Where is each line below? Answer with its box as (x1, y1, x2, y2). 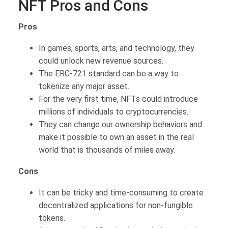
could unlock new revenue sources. (39, 55, 163, 66)
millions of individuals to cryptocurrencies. (39, 106, 188, 117)
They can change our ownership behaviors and (39, 119, 202, 129)
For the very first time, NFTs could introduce (39, 94, 198, 104)
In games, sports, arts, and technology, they (39, 43, 194, 53)
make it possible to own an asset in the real (39, 132, 194, 142)
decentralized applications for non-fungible (39, 200, 193, 210)
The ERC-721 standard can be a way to (39, 68, 179, 78)
